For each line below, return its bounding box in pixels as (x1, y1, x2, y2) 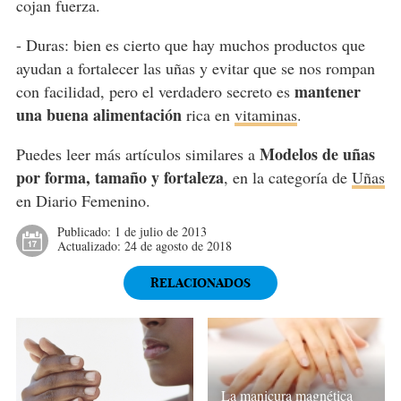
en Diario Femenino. (15, 190, 150, 212)
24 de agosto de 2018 (124, 237, 232, 255)
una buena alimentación (15, 103, 182, 127)
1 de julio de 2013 (114, 223, 207, 241)
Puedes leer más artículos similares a (15, 143, 260, 166)
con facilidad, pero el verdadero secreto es (15, 81, 294, 103)
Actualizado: (56, 237, 124, 255)
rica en (181, 104, 235, 126)
